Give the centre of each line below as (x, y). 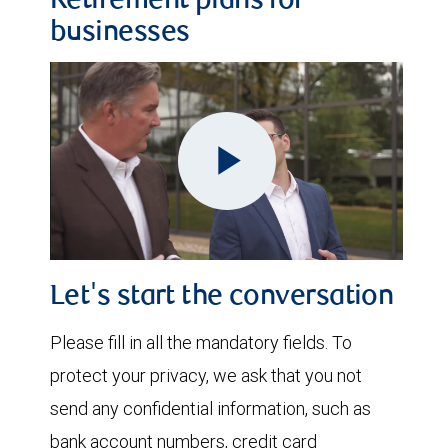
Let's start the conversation (222, 298)
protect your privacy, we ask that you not (206, 376)
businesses (120, 33)
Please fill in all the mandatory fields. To (201, 343)
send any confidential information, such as (210, 409)
